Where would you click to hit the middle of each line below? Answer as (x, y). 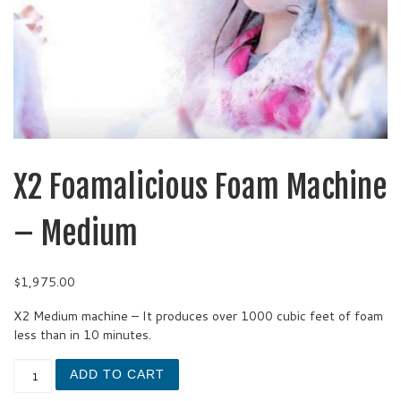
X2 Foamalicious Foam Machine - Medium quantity (181, 368)
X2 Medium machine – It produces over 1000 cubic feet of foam (198, 316)
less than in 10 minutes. (82, 335)
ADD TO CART (117, 375)
